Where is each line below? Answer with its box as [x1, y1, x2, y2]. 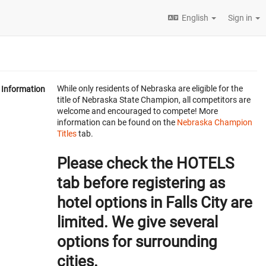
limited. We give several [57, 213, 218, 232]
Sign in [228, 13, 254, 23]
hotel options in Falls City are [57, 194, 252, 212]
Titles [57, 129, 77, 138]
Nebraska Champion [177, 118, 252, 127]
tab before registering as [57, 174, 225, 192]
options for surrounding [57, 233, 217, 251]
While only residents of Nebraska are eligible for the [57, 84, 243, 93]
